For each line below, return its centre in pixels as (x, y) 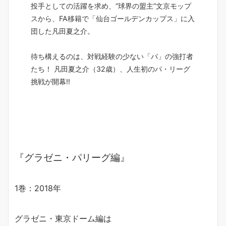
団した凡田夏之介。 (63, 31)
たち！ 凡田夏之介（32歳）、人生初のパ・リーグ (110, 69)
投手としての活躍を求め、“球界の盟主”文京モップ (111, 6)
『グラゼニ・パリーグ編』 (72, 158)
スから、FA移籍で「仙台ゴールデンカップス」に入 (113, 19)
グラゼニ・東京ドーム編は (63, 219)
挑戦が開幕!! (50, 82)
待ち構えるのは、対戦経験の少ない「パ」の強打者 (112, 56)
